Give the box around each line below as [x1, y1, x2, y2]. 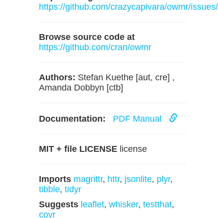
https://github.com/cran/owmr [39, 42, 151, 52]
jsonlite [125, 174, 152, 184]
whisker [109, 200, 138, 209]
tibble [39, 184, 60, 194]
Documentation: [39, 114, 106, 124]
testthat [143, 200, 172, 209]
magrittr [73, 174, 103, 184]
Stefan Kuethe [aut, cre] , [75, 73, 175, 82]
